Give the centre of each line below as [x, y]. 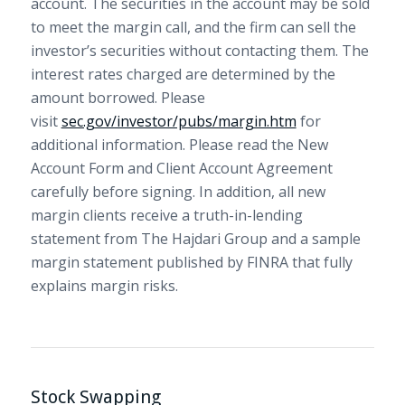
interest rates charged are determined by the [183, 75]
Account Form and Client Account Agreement [181, 169]
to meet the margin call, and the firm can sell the [193, 28]
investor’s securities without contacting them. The [199, 51]
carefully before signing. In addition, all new [178, 192]
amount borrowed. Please [118, 98]
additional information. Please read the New [179, 145]
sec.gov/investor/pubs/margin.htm [179, 122]
